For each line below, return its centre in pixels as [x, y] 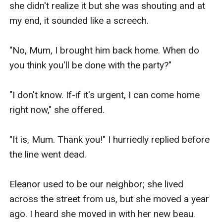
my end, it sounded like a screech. [79, 20]
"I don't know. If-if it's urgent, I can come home [105, 95]
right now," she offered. [57, 110]
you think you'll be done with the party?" [91, 65]
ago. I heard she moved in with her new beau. [103, 214]
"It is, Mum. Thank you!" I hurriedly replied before [110, 139]
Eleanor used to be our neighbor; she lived [97, 184]
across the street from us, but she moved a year [110, 199]
